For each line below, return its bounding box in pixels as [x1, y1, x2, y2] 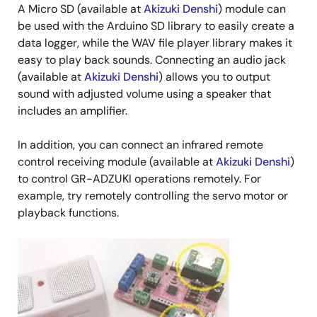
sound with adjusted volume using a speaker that [18, 86, 271, 102]
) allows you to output [158, 69, 270, 85]
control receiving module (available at [18, 154, 216, 170]
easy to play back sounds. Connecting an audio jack [18, 52, 286, 68]
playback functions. [18, 205, 119, 221]
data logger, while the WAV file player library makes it [18, 35, 292, 51]
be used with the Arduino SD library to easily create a [18, 18, 294, 34]
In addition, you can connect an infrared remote [18, 137, 263, 153]
